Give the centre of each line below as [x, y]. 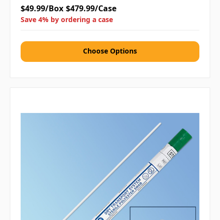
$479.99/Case [91, 9]
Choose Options [110, 51]
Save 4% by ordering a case [67, 20]
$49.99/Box [42, 9]
